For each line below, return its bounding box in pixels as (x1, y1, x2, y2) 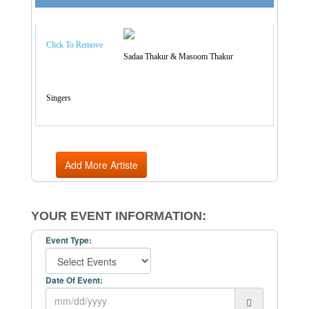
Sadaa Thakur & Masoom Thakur (123, 52, 233, 62)
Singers (46, 93, 71, 103)
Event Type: (46, 234, 92, 247)
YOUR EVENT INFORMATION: (31, 209, 206, 223)
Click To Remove (46, 40, 103, 50)
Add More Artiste (65, 158, 138, 172)
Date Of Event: (46, 274, 103, 287)
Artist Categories (46, 6, 106, 16)
